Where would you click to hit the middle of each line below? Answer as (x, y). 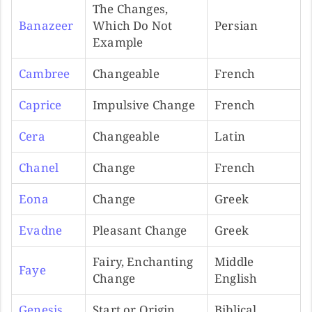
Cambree (45, 73)
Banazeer (46, 25)
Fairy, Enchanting (143, 261)
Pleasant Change (140, 230)
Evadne (41, 230)
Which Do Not (133, 25)
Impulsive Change (144, 104)
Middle (234, 261)
